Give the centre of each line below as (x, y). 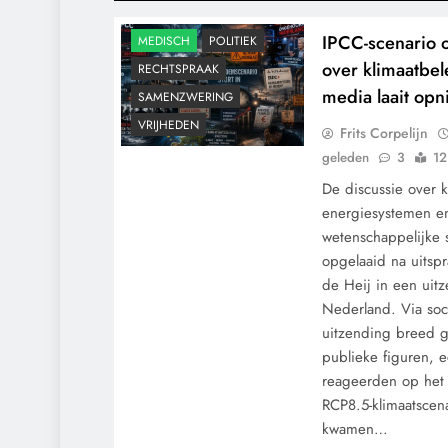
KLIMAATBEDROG (185, 13)
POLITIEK (233, 41)
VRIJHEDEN (168, 125)
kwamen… (355, 429)
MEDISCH (164, 41)
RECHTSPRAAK (178, 69)
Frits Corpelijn (384, 133)
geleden (346, 157)
